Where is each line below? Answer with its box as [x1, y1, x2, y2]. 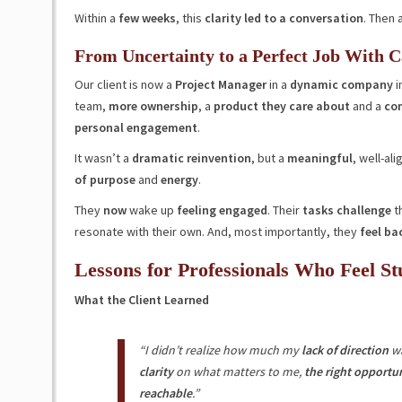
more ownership [108, 98, 198, 114]
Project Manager [174, 76, 267, 92]
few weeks [118, 10, 176, 26]
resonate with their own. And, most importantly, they [74, 223, 357, 240]
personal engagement [74, 119, 197, 135]
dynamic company [286, 76, 393, 92]
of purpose [74, 171, 135, 188]
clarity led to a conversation [201, 10, 363, 26]
